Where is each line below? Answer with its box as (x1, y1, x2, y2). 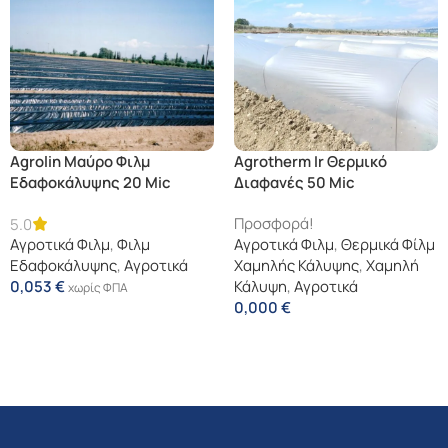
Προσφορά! (234, 212, 314, 234)
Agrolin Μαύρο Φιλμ (10, 150, 150, 172)
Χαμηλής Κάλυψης (234, 254, 359, 276)
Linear (10, 192, 55, 214)
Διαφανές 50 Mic (234, 171, 355, 193)
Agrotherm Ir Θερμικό (234, 150, 387, 172)
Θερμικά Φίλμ (341, 233, 435, 255)
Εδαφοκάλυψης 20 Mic (10, 171, 171, 193)
